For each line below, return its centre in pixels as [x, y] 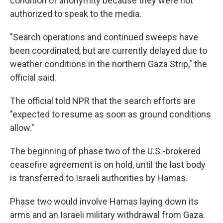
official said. [33, 77]
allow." [22, 128]
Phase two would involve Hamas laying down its [104, 201]
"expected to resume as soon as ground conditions [111, 114]
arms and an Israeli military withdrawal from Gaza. [108, 215]
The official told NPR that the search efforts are [103, 101]
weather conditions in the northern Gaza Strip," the [109, 64]
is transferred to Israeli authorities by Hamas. [99, 178]
